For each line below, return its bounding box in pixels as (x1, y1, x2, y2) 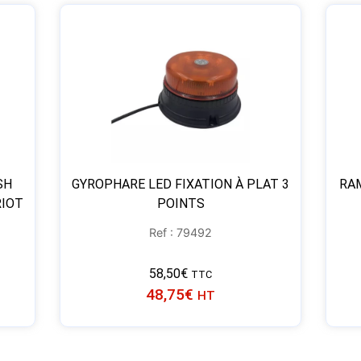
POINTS (156, 196, 205, 212)
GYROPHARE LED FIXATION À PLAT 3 (72, 176, 289, 193)
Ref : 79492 (149, 226, 212, 240)
